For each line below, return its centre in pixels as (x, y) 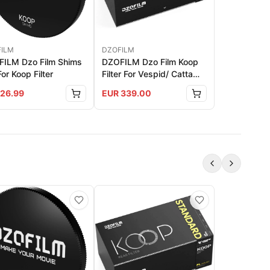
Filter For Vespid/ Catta (147, 74)
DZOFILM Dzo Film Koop (150, 61)
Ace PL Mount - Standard (152, 86)
